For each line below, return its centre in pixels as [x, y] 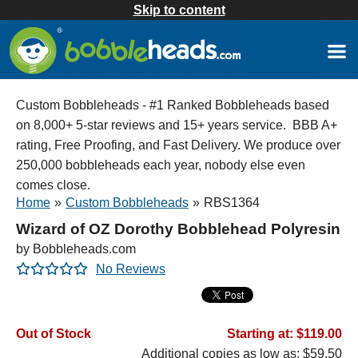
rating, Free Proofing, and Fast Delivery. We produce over [178, 145]
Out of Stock [54, 334]
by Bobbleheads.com [76, 249]
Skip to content [179, 10]
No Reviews [131, 269]
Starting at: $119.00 [284, 334]
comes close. [53, 185]
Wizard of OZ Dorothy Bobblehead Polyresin [178, 229]
